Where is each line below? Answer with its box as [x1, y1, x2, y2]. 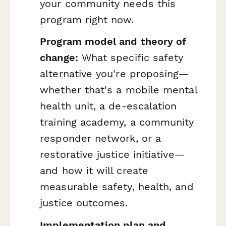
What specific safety [78, 51, 184, 64]
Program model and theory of [40, 35, 187, 48]
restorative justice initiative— [40, 148, 185, 161]
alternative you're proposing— [40, 68, 189, 80]
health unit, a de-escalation [40, 100, 177, 112]
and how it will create [40, 164, 148, 177]
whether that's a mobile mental [40, 84, 197, 96]
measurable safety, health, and [40, 181, 194, 193]
